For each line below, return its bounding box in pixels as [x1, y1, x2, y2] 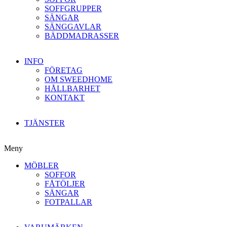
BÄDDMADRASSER [45, 31, 119, 40]
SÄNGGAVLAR [45, 22, 101, 31]
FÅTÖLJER [45, 179, 85, 188]
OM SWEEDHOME [45, 75, 112, 84]
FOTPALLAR [45, 198, 92, 206]
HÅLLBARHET [45, 84, 100, 93]
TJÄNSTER [24, 119, 65, 127]
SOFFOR [45, 170, 76, 179]
